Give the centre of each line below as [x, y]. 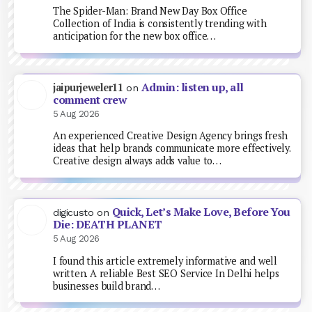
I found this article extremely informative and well [165, 260]
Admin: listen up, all [192, 88]
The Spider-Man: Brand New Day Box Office [150, 11]
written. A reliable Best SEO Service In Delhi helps [166, 273]
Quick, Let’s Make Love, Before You [201, 212]
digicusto [73, 213]
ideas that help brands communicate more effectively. [172, 148]
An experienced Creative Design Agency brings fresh [171, 136]
